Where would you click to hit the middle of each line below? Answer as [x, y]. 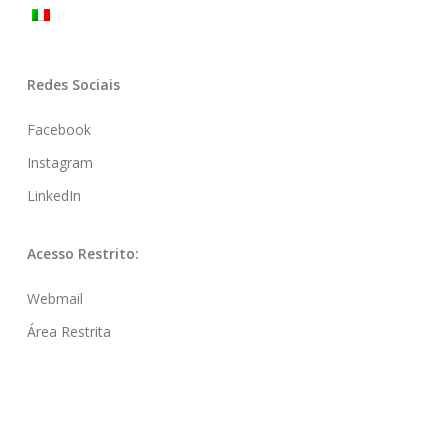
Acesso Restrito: [82, 254]
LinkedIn [53, 196]
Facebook [58, 130]
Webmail [54, 299]
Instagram [59, 163]
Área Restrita [68, 332]
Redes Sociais [73, 85]
